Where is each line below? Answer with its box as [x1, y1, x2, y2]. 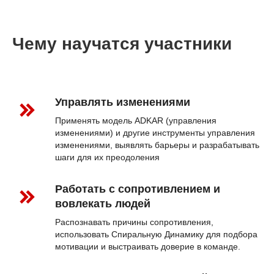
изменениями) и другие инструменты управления [55, 128, 255, 138]
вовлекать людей [55, 198, 150, 210]
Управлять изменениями [55, 96, 190, 109]
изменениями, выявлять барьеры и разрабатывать [55, 140, 259, 150]
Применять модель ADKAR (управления [55, 116, 217, 126]
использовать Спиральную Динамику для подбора [55, 229, 257, 240]
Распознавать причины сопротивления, [55, 217, 213, 228]
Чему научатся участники [12, 34, 232, 54]
